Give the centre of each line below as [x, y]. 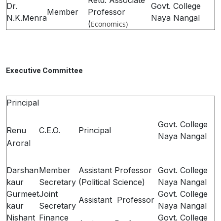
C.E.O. [50, 130]
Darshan [22, 170]
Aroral [18, 143]
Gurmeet [23, 194]
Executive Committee [110, 70]
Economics [108, 24]
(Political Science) [112, 182]
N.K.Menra [27, 18]
